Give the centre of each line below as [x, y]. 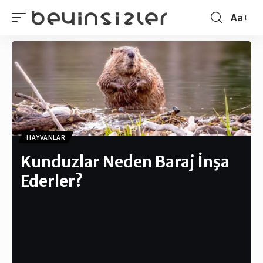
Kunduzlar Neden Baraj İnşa [125, 161]
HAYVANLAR [46, 137]
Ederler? [52, 181]
